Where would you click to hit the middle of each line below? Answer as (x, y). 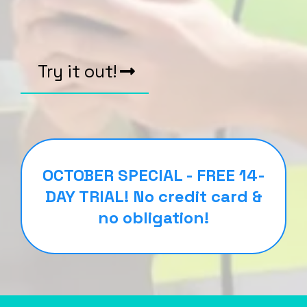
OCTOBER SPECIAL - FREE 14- (153, 175)
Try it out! (77, 71)
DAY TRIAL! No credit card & (153, 196)
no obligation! (153, 218)
